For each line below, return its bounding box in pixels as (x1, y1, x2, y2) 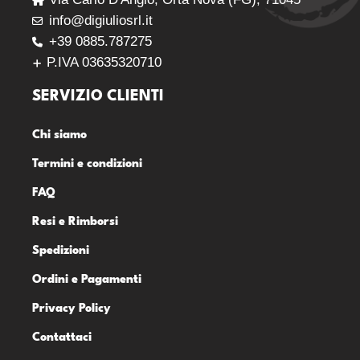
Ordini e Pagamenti (32, 274, 141, 287)
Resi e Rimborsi (32, 216, 118, 229)
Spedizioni (32, 245, 89, 258)
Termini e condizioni (32, 158, 142, 171)
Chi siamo (32, 129, 87, 142)
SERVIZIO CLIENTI (32, 89, 164, 104)
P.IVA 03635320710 (47, 55, 162, 71)
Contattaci (32, 332, 92, 345)
